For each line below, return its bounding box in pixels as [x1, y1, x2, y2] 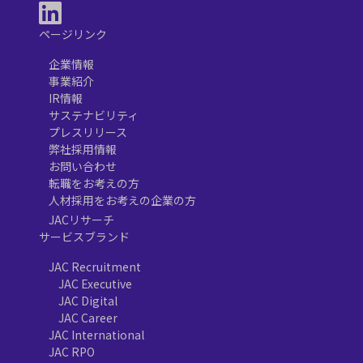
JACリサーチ [49, 211, 114, 228]
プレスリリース [49, 123, 127, 140]
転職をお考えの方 [49, 174, 139, 191]
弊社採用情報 [49, 140, 117, 157]
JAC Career [58, 309, 117, 326]
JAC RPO [49, 343, 95, 360]
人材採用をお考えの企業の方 [49, 191, 196, 208]
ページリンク [39, 25, 107, 42]
